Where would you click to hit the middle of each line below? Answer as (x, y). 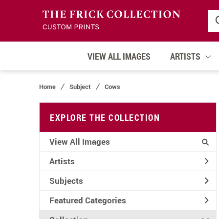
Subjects (66, 180)
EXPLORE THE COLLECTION (105, 117)
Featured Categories (88, 200)
